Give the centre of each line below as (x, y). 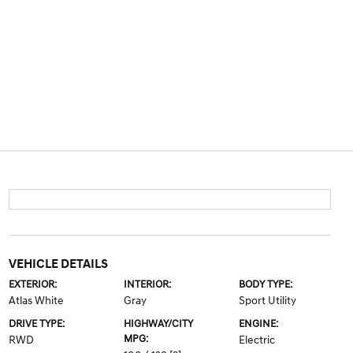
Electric (257, 340)
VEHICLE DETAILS (58, 264)
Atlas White (36, 301)
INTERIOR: (147, 284)
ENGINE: (259, 324)
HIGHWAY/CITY (158, 324)
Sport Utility (268, 301)
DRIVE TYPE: (36, 324)
